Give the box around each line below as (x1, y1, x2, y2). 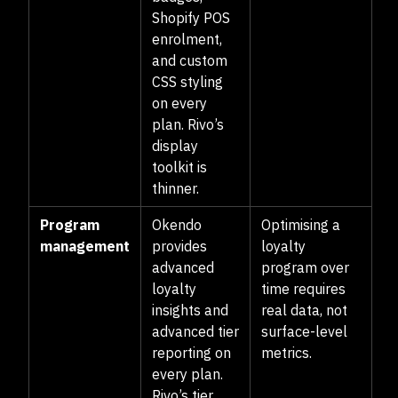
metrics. (261, 344, 312, 362)
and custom (152, 52, 227, 69)
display (152, 137, 198, 155)
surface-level (261, 322, 347, 340)
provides (152, 237, 207, 255)
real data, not (261, 301, 347, 319)
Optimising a (261, 216, 340, 234)
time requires (261, 280, 346, 298)
